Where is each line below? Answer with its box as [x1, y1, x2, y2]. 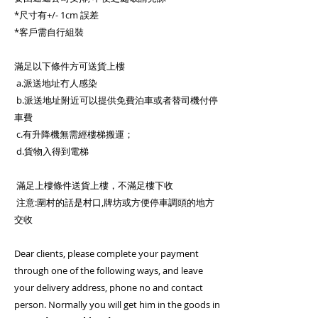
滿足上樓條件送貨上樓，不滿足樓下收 [14, 179, 173, 192]
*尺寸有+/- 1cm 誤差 [14, 9, 99, 21]
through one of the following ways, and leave [14, 264, 203, 277]
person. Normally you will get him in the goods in [14, 298, 220, 311]
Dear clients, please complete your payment [14, 247, 199, 260]
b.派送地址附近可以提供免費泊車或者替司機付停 [14, 94, 218, 106]
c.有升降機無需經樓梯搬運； [14, 128, 133, 141]
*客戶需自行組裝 [14, 26, 84, 38]
